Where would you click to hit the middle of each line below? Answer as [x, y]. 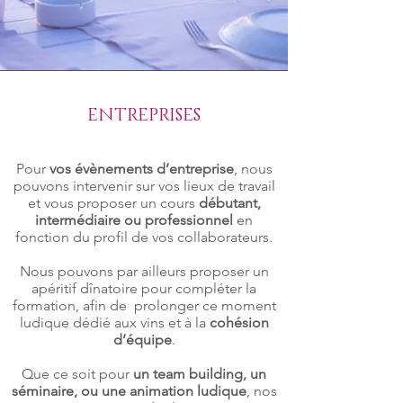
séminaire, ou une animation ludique [129, 391]
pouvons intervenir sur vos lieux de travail [144, 186]
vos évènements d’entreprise [141, 169]
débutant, [229, 203]
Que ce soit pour [77, 374]
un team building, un [200, 374]
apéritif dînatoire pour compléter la [144, 288]
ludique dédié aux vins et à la [114, 322]
